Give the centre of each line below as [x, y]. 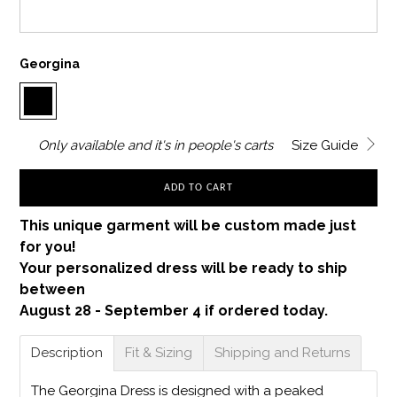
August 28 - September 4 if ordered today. [174, 310]
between [53, 289]
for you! [48, 246]
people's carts [231, 145]
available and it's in [129, 145]
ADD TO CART [198, 187]
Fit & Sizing [159, 352]
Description [67, 352]
